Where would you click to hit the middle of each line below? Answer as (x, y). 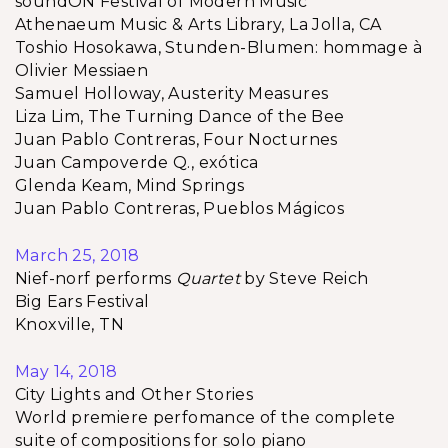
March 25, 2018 (77, 255)
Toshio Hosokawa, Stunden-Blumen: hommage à (218, 47)
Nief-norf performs (96, 278)
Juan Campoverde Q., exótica (137, 162)
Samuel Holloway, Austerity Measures (172, 93)
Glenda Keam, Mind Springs (130, 185)
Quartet (208, 278)
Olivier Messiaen (82, 70)
